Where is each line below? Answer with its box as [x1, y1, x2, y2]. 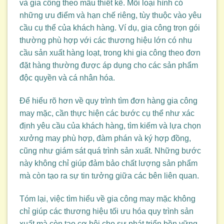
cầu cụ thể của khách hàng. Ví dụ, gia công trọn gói [19, 23, 200, 32]
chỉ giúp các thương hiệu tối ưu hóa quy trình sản [19, 206, 193, 215]
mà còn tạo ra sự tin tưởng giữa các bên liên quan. [19, 171, 199, 180]
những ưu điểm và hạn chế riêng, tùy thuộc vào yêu [19, 10, 201, 19]
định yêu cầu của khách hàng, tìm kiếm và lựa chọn [19, 121, 201, 130]
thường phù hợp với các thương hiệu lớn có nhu [19, 35, 192, 44]
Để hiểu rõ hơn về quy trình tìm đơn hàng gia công [19, 96, 197, 105]
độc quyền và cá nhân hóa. [19, 73, 115, 82]
